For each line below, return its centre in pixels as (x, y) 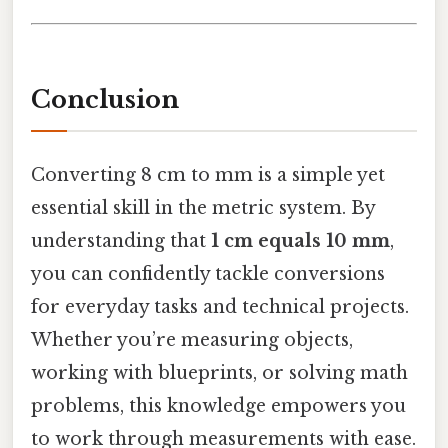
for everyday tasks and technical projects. (220, 306)
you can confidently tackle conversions (208, 273)
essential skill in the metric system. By (203, 207)
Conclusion (105, 100)
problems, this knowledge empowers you (218, 405)
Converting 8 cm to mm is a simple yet (208, 174)
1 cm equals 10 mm (300, 240)
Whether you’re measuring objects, (192, 339)
